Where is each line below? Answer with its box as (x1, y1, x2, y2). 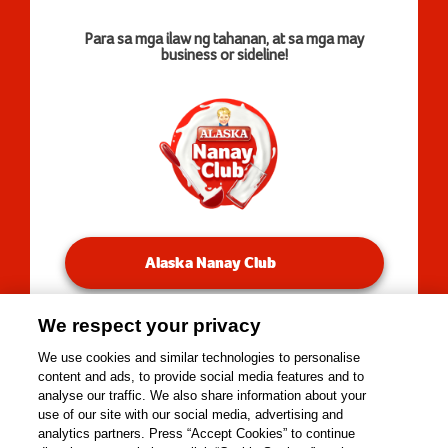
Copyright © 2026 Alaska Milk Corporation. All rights (69, 417, 379, 432)
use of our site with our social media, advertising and (38, 407, 344, 422)
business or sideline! (160, 47, 288, 64)
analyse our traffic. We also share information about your (38, 388, 367, 403)
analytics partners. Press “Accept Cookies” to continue (38, 426, 356, 441)
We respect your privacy (38, 315, 262, 336)
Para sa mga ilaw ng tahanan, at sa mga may (84, 31, 364, 48)
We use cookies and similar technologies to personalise (38, 350, 361, 365)
